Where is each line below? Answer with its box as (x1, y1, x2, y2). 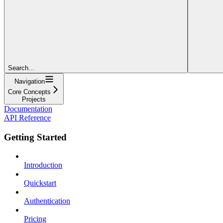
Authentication (24, 197, 70, 206)
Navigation (14, 78, 45, 85)
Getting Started (4, 131, 67, 142)
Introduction (24, 161, 62, 170)
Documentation (4, 105, 52, 113)
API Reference (4, 113, 51, 122)
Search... (8, 64, 34, 72)
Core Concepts (8, 88, 51, 96)
